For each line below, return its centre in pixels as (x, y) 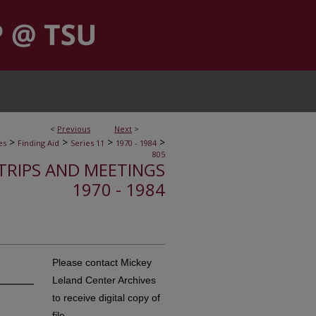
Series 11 (87, 143)
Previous (74, 129)
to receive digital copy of (106, 298)
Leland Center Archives (104, 280)
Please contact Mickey (102, 262)
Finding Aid (38, 143)
